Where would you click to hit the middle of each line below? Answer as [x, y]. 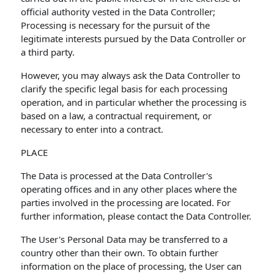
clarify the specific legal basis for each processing [124, 89]
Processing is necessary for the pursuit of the [116, 25]
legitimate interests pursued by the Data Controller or [134, 39]
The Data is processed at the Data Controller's [117, 176]
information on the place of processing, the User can [131, 266]
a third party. [48, 52]
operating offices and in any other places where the [129, 189]
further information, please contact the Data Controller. [136, 216]
